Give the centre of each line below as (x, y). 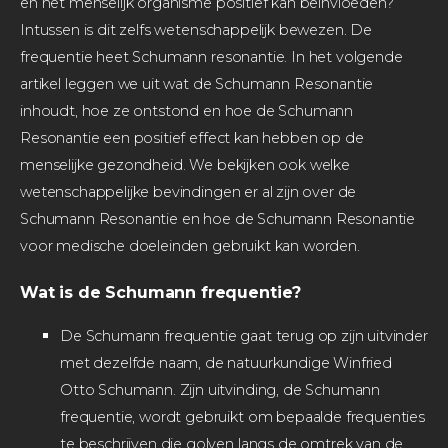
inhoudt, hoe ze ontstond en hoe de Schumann (187, 110)
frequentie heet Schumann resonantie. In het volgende (211, 56)
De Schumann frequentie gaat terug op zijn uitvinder (244, 335)
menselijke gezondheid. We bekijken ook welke (185, 164)
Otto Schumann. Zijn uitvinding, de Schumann (220, 389)
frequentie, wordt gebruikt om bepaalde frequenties (242, 416)
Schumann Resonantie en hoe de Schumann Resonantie (218, 218)
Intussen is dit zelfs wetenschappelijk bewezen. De (196, 29)
